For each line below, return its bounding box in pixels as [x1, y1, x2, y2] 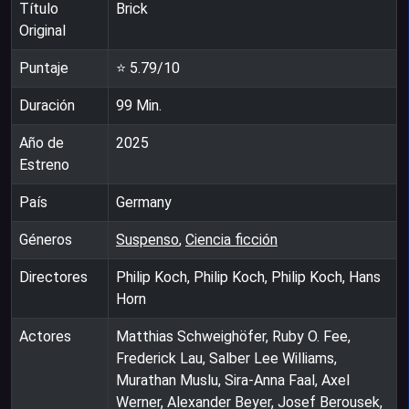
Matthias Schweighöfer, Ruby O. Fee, [116, 327, 351, 345]
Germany [116, 193, 172, 211]
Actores [19, 327, 71, 345]
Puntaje [19, 58, 68, 77]
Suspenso [116, 230, 179, 248]
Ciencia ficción [185, 230, 278, 248]
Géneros [19, 230, 72, 248]
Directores [19, 267, 88, 286]
